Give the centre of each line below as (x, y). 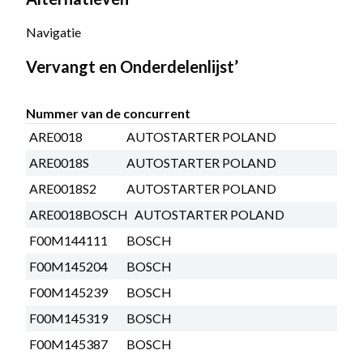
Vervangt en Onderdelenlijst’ (132, 66)
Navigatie (53, 32)
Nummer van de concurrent (108, 113)
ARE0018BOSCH (79, 214)
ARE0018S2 (63, 188)
